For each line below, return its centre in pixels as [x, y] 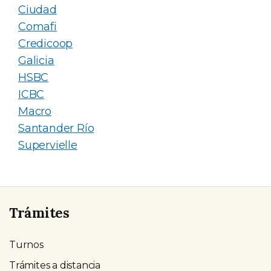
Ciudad [38, 9]
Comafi [38, 26]
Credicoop [46, 43]
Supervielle [48, 145]
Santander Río [56, 128]
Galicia [36, 60]
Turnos [26, 245]
